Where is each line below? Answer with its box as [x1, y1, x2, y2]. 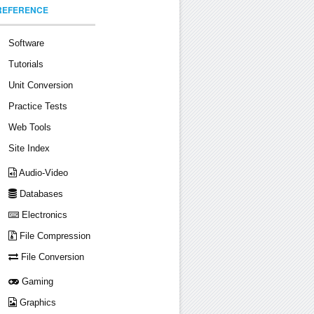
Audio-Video [17, 168, 69, 178]
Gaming [19, 276, 54, 287]
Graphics [17, 297, 57, 308]
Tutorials [8, 59, 44, 69]
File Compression [17, 231, 91, 241]
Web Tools [8, 122, 52, 132]
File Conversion [18, 252, 85, 262]
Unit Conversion [8, 80, 74, 90]
